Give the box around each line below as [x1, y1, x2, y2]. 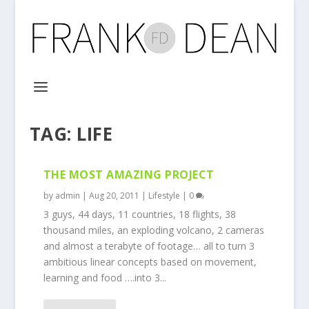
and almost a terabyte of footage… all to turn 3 [43, 239, 255, 252]
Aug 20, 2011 [88, 190, 139, 201]
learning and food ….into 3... [43, 271, 166, 284]
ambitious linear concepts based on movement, [43, 255, 257, 268]
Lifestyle [148, 190, 180, 201]
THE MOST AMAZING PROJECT [43, 167, 215, 182]
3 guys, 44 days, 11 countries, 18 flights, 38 [43, 208, 236, 221]
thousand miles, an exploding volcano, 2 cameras [43, 223, 264, 237]
